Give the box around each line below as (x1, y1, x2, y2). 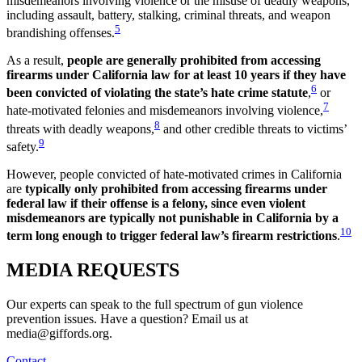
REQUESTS (77, 259, 179, 281)
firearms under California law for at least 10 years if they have (6, 67, 346, 82)
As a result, (6, 53, 67, 67)
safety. (6, 140, 39, 154)
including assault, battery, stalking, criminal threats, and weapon (6, 7, 330, 22)
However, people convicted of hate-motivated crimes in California (6, 167, 342, 182)
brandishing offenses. (6, 25, 115, 40)
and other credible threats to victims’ (160, 121, 347, 136)
